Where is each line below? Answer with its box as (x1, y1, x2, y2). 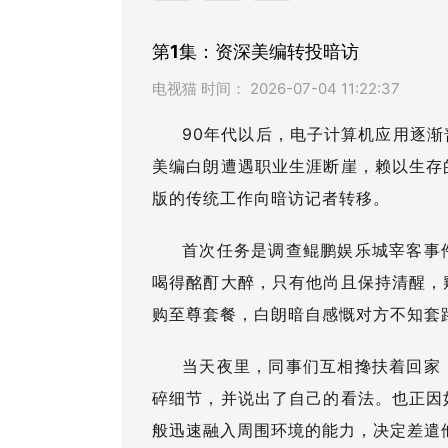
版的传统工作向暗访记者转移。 (152, 188, 390, 208)
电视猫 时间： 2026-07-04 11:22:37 (152, 79, 400, 98)
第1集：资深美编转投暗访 (152, 41, 359, 62)
